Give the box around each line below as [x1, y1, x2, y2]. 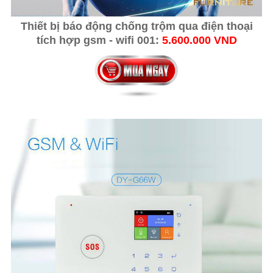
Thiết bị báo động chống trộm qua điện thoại [20, 19, 253, 32]
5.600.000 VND [161, 34, 237, 46]
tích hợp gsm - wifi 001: [36, 34, 162, 46]
